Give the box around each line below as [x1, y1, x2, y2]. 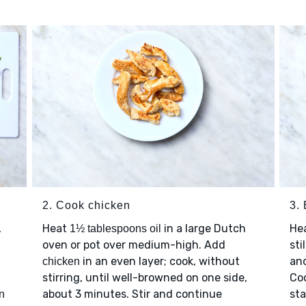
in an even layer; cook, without [79, 254, 240, 268]
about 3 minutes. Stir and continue [42, 287, 222, 301]
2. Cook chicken [42, 199, 130, 211]
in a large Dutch [161, 221, 246, 235]
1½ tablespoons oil [69, 222, 161, 234]
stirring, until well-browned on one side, [42, 270, 247, 284]
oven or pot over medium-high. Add [42, 238, 225, 251]
